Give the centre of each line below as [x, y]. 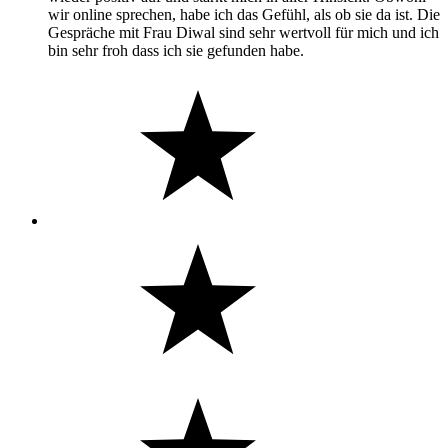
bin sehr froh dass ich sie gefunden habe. [176, 50]
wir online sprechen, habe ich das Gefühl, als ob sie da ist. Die [244, 14]
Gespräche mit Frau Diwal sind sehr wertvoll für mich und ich [243, 32]
